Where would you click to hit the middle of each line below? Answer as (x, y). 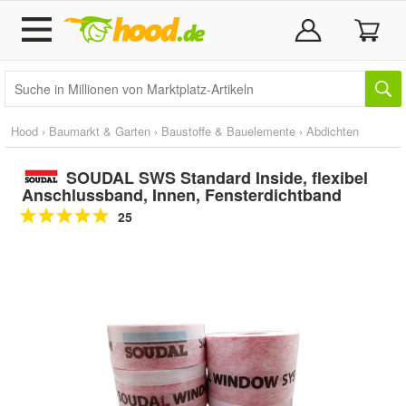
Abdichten (333, 131)
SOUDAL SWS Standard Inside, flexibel (217, 178)
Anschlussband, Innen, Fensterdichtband (182, 195)
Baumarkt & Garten (100, 131)
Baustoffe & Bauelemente (228, 131)
